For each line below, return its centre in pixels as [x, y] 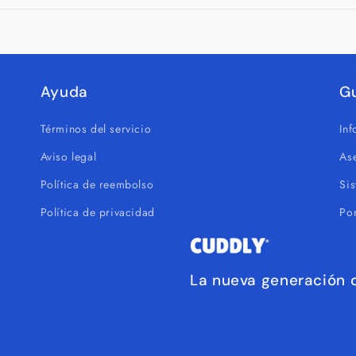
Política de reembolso [97, 184]
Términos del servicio [96, 129]
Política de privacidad [97, 212]
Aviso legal [68, 157]
